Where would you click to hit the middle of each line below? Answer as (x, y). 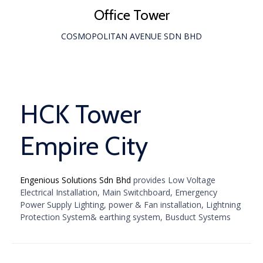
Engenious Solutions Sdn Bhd (75, 180)
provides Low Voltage (173, 180)
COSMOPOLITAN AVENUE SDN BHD (131, 36)
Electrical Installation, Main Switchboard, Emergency (119, 192)
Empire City (84, 146)
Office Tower (131, 15)
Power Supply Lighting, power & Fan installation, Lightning (130, 205)
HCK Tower (80, 114)
